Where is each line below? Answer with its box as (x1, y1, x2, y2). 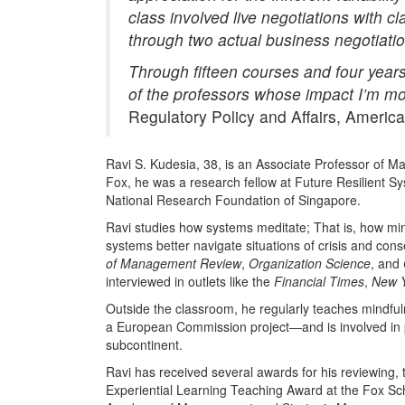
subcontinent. (106, 334, 183, 353)
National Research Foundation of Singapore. (106, 190, 361, 209)
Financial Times (274, 271, 364, 290)
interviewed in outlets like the (106, 271, 274, 290)
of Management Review (106, 253, 241, 272)
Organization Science (249, 253, 371, 272)
